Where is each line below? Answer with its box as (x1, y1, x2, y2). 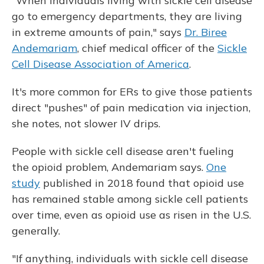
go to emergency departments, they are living (12, 9, 242, 23)
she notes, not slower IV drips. (12, 117, 160, 130)
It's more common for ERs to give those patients (12, 85, 252, 98)
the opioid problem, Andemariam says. (12, 160, 206, 174)
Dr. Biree (184, 25, 227, 39)
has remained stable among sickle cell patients (12, 192, 248, 206)
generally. (12, 224, 60, 237)
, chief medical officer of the (77, 41, 217, 55)
